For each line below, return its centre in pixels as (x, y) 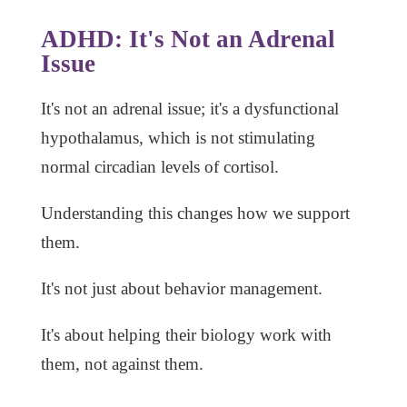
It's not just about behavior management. (181, 289)
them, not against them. (122, 364)
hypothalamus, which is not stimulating (178, 138)
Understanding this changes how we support (195, 213)
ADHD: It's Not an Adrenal (188, 40)
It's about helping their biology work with (186, 335)
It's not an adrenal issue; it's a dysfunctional (189, 109)
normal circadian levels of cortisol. (159, 167)
